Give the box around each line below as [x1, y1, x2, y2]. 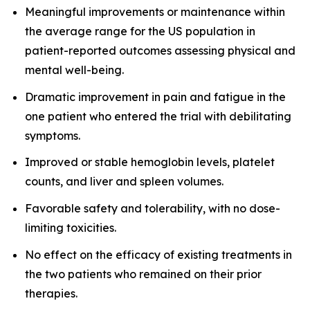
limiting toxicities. [25, 220, 116, 235]
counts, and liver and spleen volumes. [25, 174, 224, 189]
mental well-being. [25, 62, 124, 77]
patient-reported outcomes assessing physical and [25, 43, 295, 57]
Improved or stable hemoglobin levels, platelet [25, 155, 275, 170]
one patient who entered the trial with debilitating [25, 109, 291, 123]
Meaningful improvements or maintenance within [25, 4, 285, 19]
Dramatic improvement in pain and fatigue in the [25, 89, 286, 104]
